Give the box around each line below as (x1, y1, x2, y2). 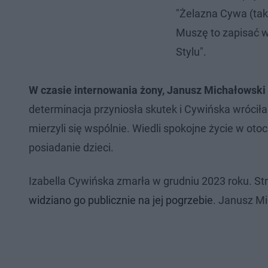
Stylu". (176, 45, 206, 59)
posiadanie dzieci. (29, 141, 114, 154)
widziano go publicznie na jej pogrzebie (29, 194, 213, 207)
